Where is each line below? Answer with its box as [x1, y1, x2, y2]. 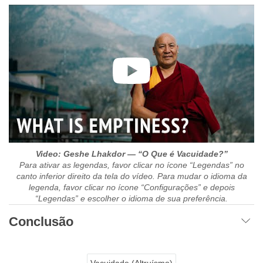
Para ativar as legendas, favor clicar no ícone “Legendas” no [19, 160, 244, 170]
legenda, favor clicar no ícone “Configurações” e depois [28, 182, 235, 192]
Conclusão [9, 214, 73, 229]
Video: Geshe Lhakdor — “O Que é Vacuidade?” [35, 149, 228, 159]
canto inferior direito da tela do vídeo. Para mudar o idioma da [16, 171, 247, 181]
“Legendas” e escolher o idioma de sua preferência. [35, 193, 228, 203]
